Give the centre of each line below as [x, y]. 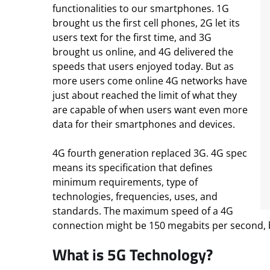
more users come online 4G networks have [150, 81]
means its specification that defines [133, 168]
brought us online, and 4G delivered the [143, 52]
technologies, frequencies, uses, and [135, 196]
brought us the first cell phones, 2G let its [146, 23]
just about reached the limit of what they [145, 95]
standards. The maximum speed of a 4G [143, 211]
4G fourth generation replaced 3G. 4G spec [150, 153]
